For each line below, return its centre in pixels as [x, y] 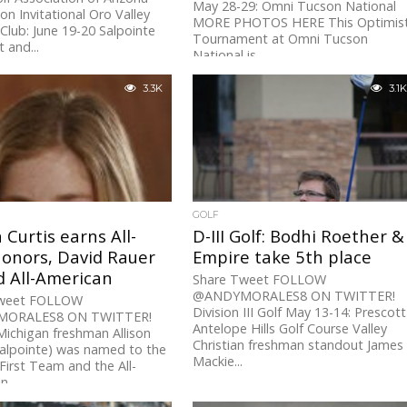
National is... [229, 55]
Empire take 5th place [283, 257]
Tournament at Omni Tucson [281, 39]
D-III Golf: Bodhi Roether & [299, 236]
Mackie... [218, 362]
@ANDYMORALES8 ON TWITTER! [294, 296]
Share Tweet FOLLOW [260, 280]
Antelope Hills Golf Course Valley [290, 329]
